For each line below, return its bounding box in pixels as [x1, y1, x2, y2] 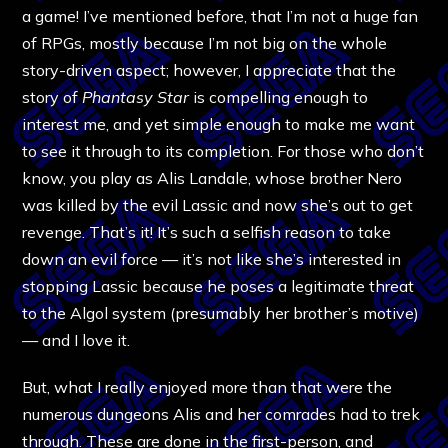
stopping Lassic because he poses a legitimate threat [22, 275, 415, 296]
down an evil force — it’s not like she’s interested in [22, 248, 402, 269]
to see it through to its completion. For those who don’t [22, 140, 425, 161]
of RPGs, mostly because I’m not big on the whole [22, 32, 388, 53]
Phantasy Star [82, 86, 190, 107]
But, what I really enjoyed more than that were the [22, 376, 393, 397]
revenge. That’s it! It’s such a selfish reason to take [22, 221, 392, 242]
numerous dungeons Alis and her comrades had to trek [22, 403, 421, 424]
